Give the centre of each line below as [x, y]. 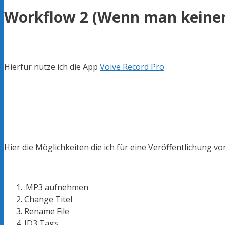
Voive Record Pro [132, 67]
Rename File [47, 211]
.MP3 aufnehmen [56, 187]
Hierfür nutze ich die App [52, 67]
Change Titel [48, 199]
